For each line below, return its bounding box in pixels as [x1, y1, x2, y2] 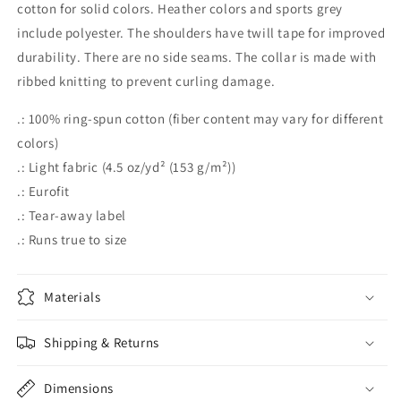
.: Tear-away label [17, 207, 126, 224]
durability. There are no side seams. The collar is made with [17, 48, 378, 65]
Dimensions [44, 380, 114, 397]
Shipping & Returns [44, 334, 159, 351]
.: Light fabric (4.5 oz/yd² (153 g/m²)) [17, 158, 236, 175]
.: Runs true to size [17, 231, 127, 248]
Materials [44, 288, 101, 305]
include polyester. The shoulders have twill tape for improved [17, 24, 386, 41]
